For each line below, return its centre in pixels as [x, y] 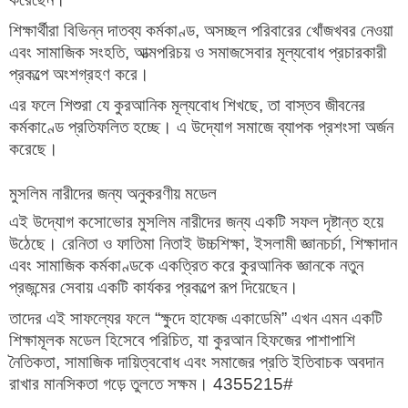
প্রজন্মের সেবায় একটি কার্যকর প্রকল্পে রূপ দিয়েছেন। [154, 288]
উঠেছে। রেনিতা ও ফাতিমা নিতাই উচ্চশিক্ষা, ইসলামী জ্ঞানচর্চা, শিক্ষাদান [203, 244]
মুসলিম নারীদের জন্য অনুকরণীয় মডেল [113, 193]
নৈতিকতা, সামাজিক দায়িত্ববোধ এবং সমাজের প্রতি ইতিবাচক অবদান [196, 362]
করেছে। [34, 149]
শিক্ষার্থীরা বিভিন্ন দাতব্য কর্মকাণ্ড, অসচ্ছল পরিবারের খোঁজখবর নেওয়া [201, 31]
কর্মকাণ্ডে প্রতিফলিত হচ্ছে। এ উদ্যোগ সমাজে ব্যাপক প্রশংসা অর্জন [201, 127]
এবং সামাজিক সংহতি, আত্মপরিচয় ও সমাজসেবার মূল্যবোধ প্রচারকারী [198, 53]
